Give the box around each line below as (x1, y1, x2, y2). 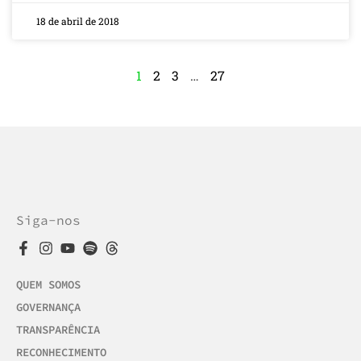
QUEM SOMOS (16, 277, 81, 293)
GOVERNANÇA (16, 300, 81, 315)
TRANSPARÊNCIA (16, 322, 100, 338)
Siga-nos (16, 211, 81, 228)
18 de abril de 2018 (36, 14, 119, 27)
